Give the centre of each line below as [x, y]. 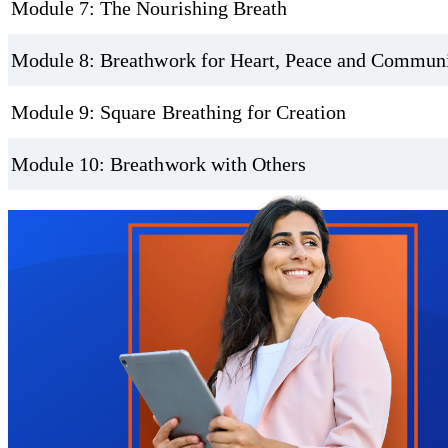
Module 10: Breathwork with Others [158, 164]
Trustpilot [37, 217]
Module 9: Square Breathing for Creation [179, 112]
